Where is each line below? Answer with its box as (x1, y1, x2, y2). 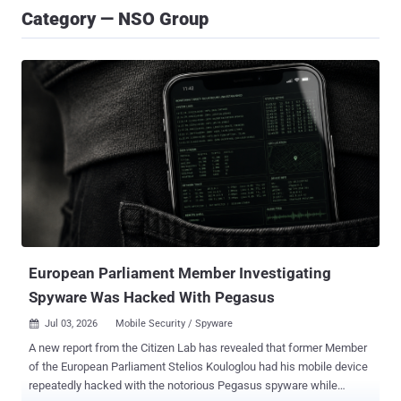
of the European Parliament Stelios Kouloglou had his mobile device (29, 360, 368, 374)
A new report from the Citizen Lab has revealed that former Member (29, 341, 367, 355)
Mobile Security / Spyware (115, 318, 233, 330)
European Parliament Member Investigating (29, 264, 331, 283)
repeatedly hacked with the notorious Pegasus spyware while (29, 379, 265, 393)
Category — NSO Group (21, 8, 209, 30)
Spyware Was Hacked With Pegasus (29, 288, 275, 307)
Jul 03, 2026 (45, 318, 98, 330)
